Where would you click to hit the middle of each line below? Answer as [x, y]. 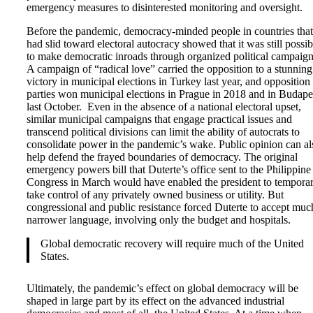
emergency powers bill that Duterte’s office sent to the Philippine [169, 169]
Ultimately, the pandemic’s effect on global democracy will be [162, 288]
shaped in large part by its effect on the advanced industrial [155, 300]
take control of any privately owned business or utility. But [155, 194]
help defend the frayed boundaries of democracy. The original [162, 156]
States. [55, 256]
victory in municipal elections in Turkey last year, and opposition [168, 81]
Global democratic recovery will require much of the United [172, 243]
